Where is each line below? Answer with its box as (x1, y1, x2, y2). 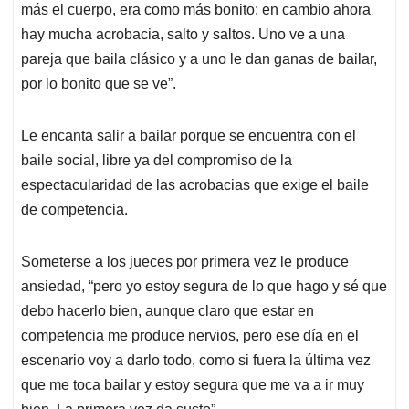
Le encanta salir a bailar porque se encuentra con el (21, 128, 356, 144)
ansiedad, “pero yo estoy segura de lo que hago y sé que (21, 278, 387, 295)
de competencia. (21, 202, 128, 218)
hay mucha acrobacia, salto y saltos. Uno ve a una (21, 26, 345, 43)
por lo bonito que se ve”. (21, 76, 176, 92)
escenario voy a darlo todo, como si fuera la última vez (21, 352, 371, 369)
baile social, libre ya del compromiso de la (21, 152, 292, 169)
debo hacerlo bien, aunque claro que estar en (21, 303, 314, 320)
